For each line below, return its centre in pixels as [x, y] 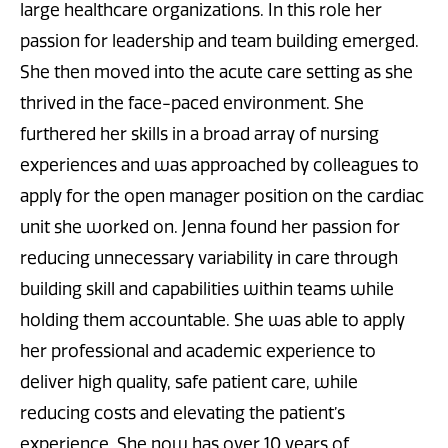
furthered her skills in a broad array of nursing [199, 134]
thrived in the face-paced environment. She [192, 103]
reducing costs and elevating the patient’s [182, 413]
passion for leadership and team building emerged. [219, 41]
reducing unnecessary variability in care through [209, 258]
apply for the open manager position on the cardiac [222, 196]
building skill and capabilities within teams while [207, 289]
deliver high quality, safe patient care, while [189, 382]
